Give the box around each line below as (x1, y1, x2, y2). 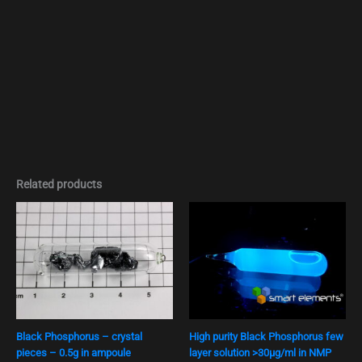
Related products (16, 178, 102, 192)
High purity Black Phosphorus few (189, 330, 343, 343)
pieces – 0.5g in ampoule (16, 346, 131, 359)
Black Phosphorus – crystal (16, 330, 142, 343)
